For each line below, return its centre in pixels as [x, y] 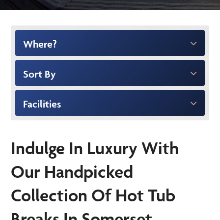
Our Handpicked [72, 171]
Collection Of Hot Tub [93, 195]
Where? [40, 44]
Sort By [40, 74]
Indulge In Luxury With [95, 148]
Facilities [42, 104]
